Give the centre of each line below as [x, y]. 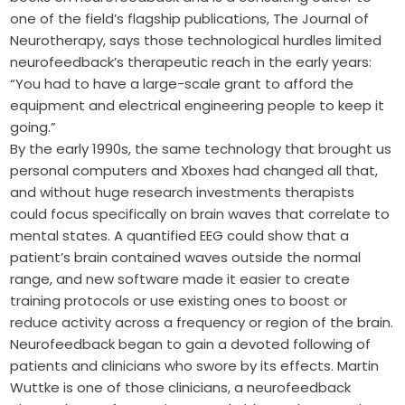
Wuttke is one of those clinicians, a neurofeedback [181, 388]
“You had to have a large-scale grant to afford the [182, 84]
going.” [33, 127]
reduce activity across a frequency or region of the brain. [202, 323]
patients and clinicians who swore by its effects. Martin [195, 366]
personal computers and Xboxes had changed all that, [194, 171]
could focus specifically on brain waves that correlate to [200, 214]
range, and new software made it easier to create [180, 279]
